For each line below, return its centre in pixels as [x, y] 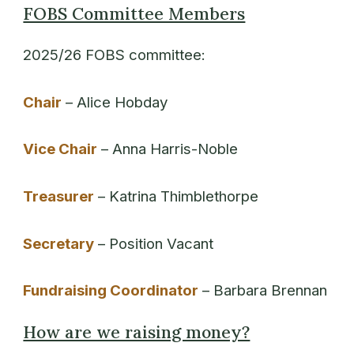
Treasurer [59, 196]
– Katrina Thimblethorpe [177, 196]
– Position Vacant [154, 243]
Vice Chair [60, 149]
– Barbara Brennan [263, 291]
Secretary [59, 243]
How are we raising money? [137, 333]
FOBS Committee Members [134, 14]
